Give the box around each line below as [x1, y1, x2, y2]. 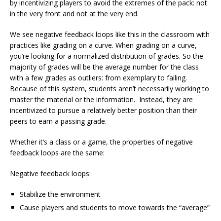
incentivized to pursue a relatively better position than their [10, 105, 197, 115]
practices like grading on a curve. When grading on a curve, [10, 40, 197, 50]
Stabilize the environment [20, 189, 101, 199]
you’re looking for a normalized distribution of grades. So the [10, 51, 203, 61]
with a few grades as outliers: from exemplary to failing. [10, 73, 189, 82]
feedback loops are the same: [10, 147, 105, 157]
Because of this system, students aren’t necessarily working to [10, 83, 209, 93]
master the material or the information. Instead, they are [10, 94, 193, 104]
